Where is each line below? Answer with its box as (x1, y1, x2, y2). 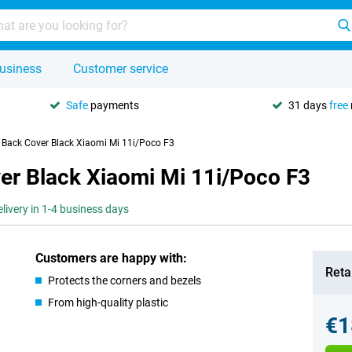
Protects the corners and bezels (48, 274, 202, 287)
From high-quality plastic (48, 296, 169, 309)
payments (88, 98, 139, 112)
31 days (288, 98, 329, 112)
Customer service (73, 61, 168, 76)
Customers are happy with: (35, 251, 188, 266)
